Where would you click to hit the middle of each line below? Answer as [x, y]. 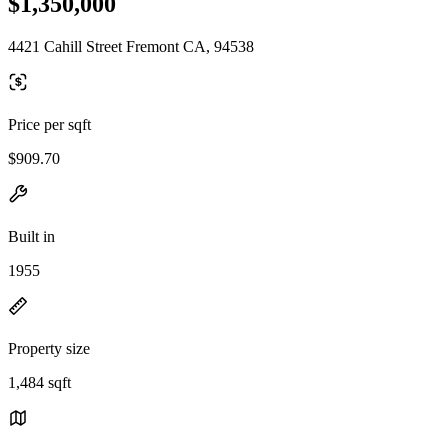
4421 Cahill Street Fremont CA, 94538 [131, 46]
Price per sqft [49, 124]
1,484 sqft [39, 382]
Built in [31, 236]
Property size [49, 348]
